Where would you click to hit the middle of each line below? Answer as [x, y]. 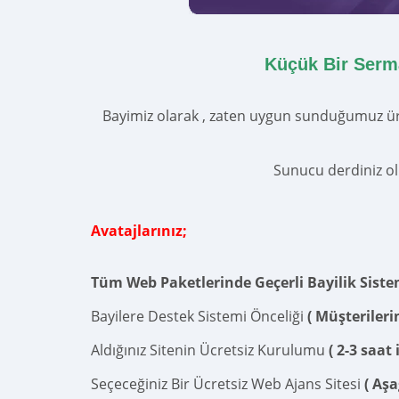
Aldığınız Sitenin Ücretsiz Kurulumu [210, 350]
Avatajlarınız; [139, 231]
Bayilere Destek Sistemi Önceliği [199, 316]
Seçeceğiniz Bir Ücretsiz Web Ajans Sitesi [226, 384]
